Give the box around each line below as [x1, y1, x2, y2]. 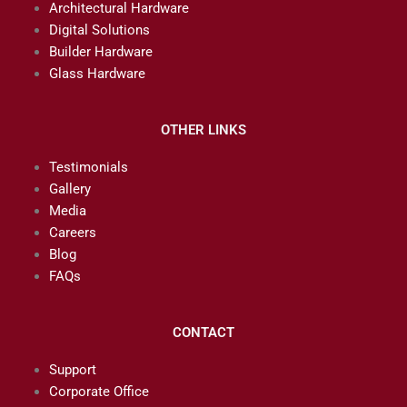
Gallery [48, 181, 91, 198]
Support [48, 362, 96, 379]
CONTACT [173, 324, 234, 342]
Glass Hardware [48, 65, 145, 83]
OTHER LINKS [161, 122, 246, 139]
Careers [48, 224, 96, 242]
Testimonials [48, 159, 128, 176]
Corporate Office [48, 383, 149, 401]
